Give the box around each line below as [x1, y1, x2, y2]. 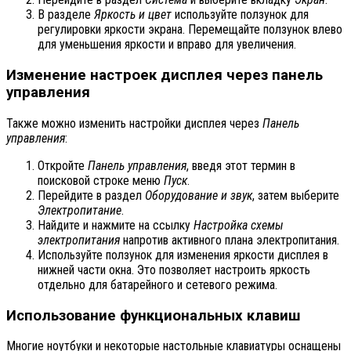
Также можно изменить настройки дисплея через [6, 115, 262, 131]
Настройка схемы [194, 217, 284, 233]
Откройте [38, 157, 88, 173]
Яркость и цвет [94, 7, 172, 23]
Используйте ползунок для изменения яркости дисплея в [38, 247, 328, 262]
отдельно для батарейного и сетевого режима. [38, 277, 277, 292]
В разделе [38, 7, 94, 23]
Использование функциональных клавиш [6, 306, 300, 324]
